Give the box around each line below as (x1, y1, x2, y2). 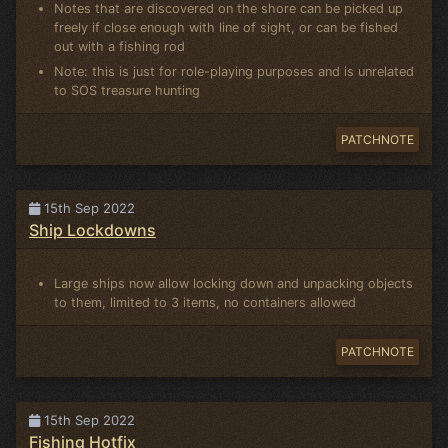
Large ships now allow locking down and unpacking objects (54, 276, 414, 292)
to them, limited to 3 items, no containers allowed (54, 295, 357, 311)
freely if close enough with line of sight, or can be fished (54, 19, 399, 35)
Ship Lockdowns (28, 219, 156, 240)
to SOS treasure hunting (54, 82, 201, 98)
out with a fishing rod (54, 38, 186, 54)
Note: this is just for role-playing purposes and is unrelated (54, 63, 415, 79)
